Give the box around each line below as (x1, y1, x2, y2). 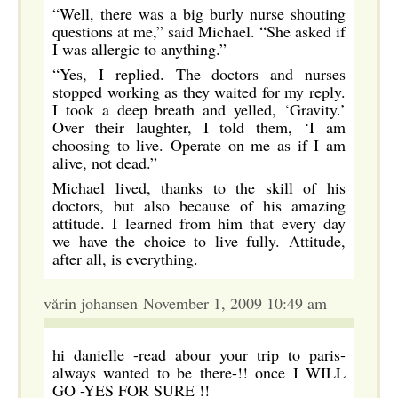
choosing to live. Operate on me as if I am (52, 134, 346, 155)
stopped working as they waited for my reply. (52, 81, 346, 102)
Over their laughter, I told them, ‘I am (52, 116, 346, 138)
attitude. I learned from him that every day (52, 212, 346, 234)
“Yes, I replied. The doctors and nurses (52, 63, 346, 84)
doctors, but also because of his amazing (52, 195, 346, 216)
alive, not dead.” (52, 152, 157, 173)
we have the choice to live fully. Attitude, (52, 230, 346, 251)
